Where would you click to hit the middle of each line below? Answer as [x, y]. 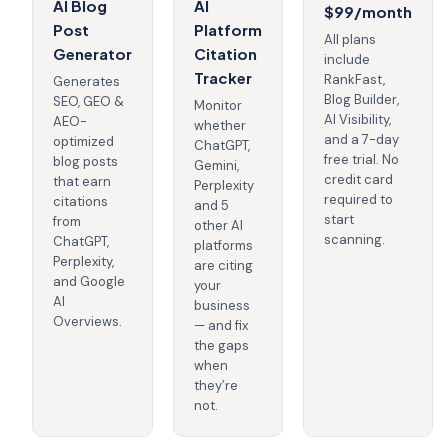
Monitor [218, 106]
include [347, 60]
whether [220, 126]
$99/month [368, 12]
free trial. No [361, 160]
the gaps [221, 346]
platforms [223, 246]
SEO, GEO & [88, 102]
